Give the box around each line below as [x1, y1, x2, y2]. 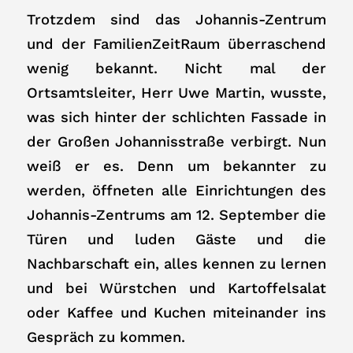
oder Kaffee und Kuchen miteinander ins [26, 303, 327, 321]
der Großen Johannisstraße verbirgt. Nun [26, 132, 327, 150]
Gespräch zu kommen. [26, 328, 185, 345]
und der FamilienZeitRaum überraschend [26, 35, 327, 52]
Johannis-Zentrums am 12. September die [26, 206, 327, 223]
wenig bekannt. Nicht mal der [26, 59, 327, 76]
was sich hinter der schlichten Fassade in [26, 108, 327, 125]
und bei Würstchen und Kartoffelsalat [26, 279, 327, 296]
